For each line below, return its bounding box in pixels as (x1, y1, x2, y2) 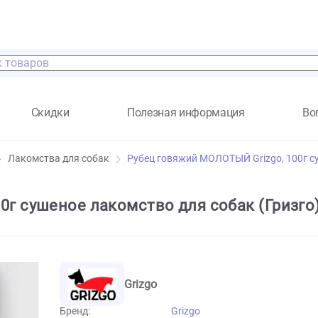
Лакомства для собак (43, 170, 157, 184)
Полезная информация (176, 117, 307, 133)
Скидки (70, 117, 113, 133)
